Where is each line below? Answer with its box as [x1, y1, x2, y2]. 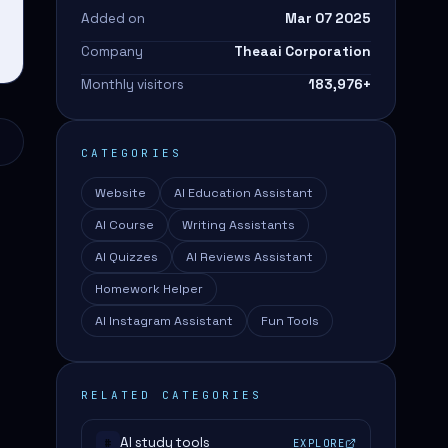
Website [95, 185, 146, 201]
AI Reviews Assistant [186, 249, 313, 265]
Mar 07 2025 [285, 10, 371, 27]
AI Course [95, 217, 154, 233]
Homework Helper [95, 281, 203, 297]
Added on [81, 10, 145, 27]
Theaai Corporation [234, 43, 371, 60]
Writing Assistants [182, 217, 295, 233]
